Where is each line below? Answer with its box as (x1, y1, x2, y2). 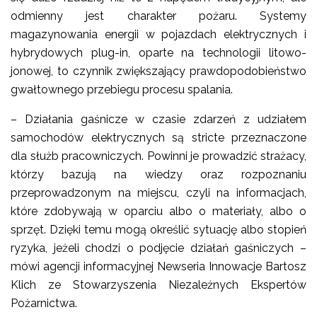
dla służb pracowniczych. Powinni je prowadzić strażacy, (11, 149, 306, 163)
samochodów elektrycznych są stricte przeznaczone (11, 131, 306, 144)
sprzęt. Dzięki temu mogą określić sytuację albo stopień (11, 223, 306, 236)
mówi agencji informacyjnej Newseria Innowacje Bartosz (11, 260, 306, 273)
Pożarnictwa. (11, 296, 77, 310)
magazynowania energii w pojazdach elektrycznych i (11, 28, 306, 41)
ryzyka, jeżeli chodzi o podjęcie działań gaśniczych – (11, 241, 306, 255)
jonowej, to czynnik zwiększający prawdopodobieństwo (11, 64, 306, 78)
